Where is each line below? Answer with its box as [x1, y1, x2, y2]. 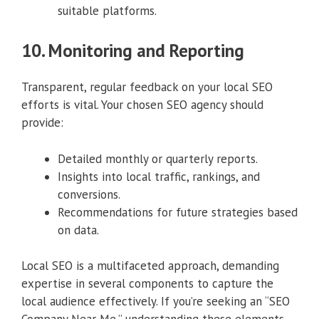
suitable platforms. [58, 2, 157, 19]
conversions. [58, 186, 120, 202]
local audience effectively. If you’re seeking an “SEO [21, 293, 290, 310]
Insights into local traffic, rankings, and [58, 168, 260, 184]
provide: [21, 115, 63, 131]
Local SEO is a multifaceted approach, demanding [21, 258, 279, 274]
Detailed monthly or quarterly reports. [58, 150, 258, 167]
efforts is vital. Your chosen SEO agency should [21, 97, 263, 113]
